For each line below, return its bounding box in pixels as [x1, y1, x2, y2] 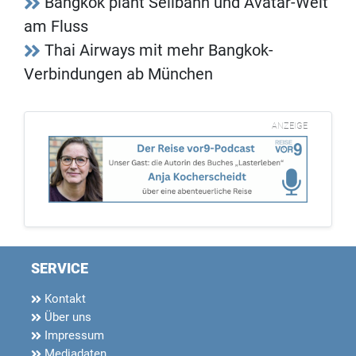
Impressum [41, 328, 104, 343]
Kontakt [41, 292, 86, 307]
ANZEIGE [272, 121, 308, 132]
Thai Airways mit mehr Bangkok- [44, 41, 273, 60]
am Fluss [24, 17, 88, 37]
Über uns [41, 310, 91, 325]
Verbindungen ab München [24, 64, 213, 84]
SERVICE [31, 260, 88, 277]
